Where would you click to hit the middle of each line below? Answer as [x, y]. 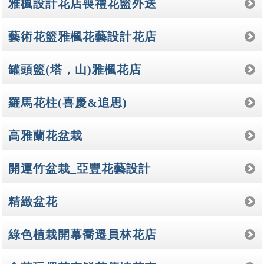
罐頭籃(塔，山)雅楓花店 [75, 69]
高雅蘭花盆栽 [46, 135]
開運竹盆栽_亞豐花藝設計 [80, 168]
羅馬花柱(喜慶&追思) [68, 102]
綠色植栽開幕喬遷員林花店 [83, 234]
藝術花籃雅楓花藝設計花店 [83, 36]
